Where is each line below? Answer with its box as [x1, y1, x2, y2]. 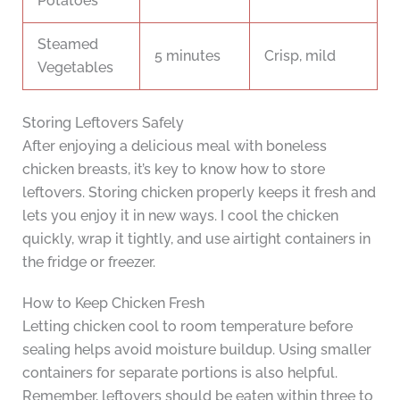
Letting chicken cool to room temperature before [21, 318, 353, 336]
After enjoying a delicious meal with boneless [21, 137, 327, 155]
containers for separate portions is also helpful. [21, 364, 337, 382]
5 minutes [154, 47, 221, 65]
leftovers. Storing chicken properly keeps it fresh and [21, 184, 376, 202]
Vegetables [37, 59, 113, 77]
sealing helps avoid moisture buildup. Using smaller [21, 341, 371, 359]
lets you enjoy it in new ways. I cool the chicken [21, 207, 338, 225]
